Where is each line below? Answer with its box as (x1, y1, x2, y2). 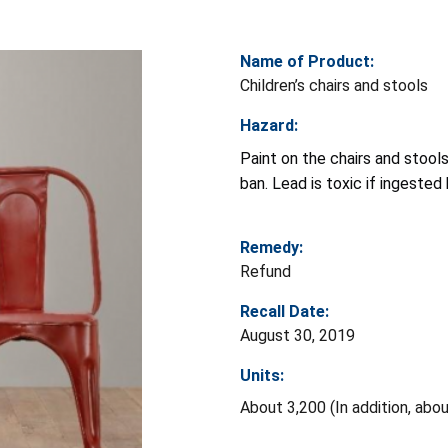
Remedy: (240, 237, 303, 257)
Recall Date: (240, 301, 329, 321)
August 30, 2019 (240, 325, 355, 345)
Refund (240, 261, 291, 281)
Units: (240, 365, 284, 385)
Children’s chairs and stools (240, 75, 428, 95)
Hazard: (240, 115, 298, 135)
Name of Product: (240, 51, 374, 71)
